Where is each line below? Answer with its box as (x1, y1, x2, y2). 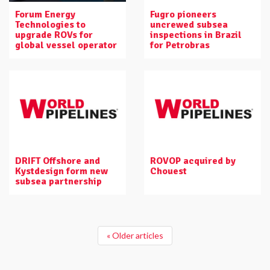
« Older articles (107, 230, 163, 241)
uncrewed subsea (150, 18, 228, 31)
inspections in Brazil (150, 28, 242, 41)
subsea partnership (15, 175, 102, 188)
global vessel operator (15, 39, 117, 51)
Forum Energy (15, 8, 75, 20)
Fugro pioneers (150, 8, 216, 20)
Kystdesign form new (15, 165, 108, 178)
